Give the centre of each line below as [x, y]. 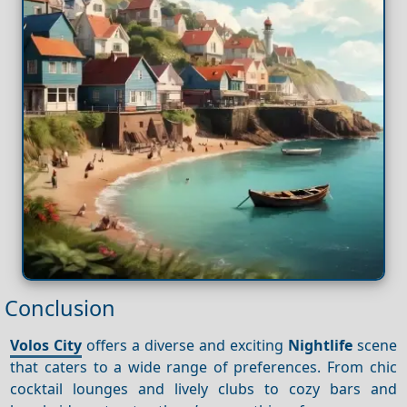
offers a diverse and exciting [185, 345]
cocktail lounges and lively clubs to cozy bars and [203, 388]
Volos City [46, 345]
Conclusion [60, 308]
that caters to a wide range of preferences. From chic [203, 367]
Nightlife [320, 345]
